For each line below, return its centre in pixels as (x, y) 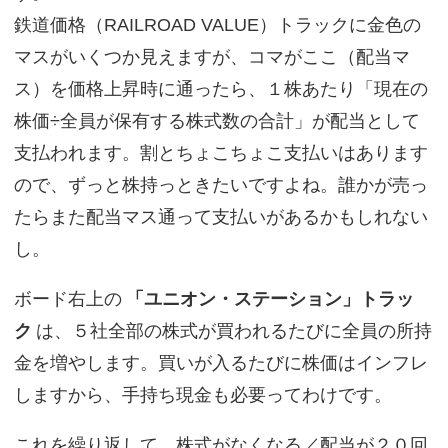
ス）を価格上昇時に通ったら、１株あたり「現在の (220, 89)
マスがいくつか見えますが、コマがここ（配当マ (211, 57)
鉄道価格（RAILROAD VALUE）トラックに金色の (217, 25)
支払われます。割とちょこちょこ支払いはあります (220, 153)
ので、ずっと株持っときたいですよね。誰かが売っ (220, 185)
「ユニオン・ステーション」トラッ (269, 299)
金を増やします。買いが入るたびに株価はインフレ (220, 363)
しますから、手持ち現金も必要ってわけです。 (202, 395)
